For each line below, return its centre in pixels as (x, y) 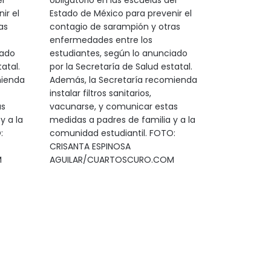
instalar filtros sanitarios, (100, 93)
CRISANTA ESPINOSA (90, 146)
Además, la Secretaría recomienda (123, 80)
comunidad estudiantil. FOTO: (112, 133)
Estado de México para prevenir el (120, 13)
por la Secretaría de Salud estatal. (121, 67)
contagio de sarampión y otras (115, 27)
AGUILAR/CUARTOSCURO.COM (112, 160)
